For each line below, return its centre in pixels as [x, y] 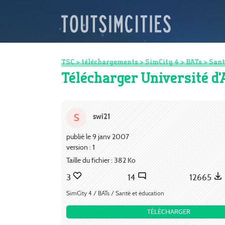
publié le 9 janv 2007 [98, 136]
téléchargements [110, 62]
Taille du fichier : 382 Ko [101, 160]
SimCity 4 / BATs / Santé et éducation [115, 193]
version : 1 [81, 147]
